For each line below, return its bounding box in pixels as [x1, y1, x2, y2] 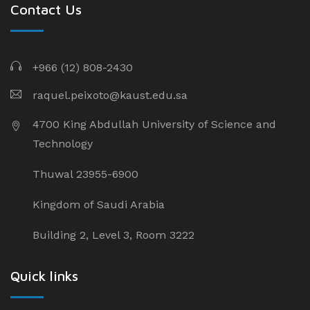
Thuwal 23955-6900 [33, 167, 138, 181]
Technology [33, 136, 93, 150]
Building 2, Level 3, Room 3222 [33, 228, 194, 241]
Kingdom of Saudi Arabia [33, 197, 165, 211]
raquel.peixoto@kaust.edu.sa [33, 88, 188, 102]
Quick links [10, 267, 78, 284]
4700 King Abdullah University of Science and [33, 117, 276, 131]
